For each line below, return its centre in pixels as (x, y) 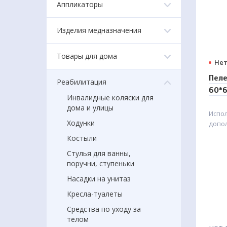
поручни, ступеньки (101, 163)
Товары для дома (87, 56)
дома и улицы (90, 108)
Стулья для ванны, (99, 153)
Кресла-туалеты (95, 194)
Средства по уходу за (104, 209)
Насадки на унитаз (99, 179)
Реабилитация (82, 82)
